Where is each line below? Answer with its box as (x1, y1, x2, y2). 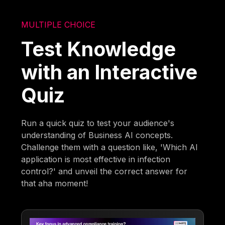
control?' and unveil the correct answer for (21, 166, 188, 176)
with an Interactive (21, 60, 198, 84)
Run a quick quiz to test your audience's (21, 118, 175, 128)
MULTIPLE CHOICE (21, 19, 96, 30)
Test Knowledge (21, 37, 176, 61)
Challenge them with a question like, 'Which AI (21, 142, 198, 152)
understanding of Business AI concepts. (21, 130, 173, 140)
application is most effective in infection (21, 154, 171, 164)
